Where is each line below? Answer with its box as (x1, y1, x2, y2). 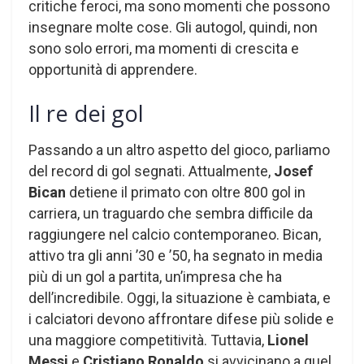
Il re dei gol (28, 97, 144, 128)
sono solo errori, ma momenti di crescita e (28, 40, 299, 58)
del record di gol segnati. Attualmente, (28, 162, 274, 180)
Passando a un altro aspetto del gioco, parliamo (28, 141, 330, 158)
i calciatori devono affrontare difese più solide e (28, 310, 334, 327)
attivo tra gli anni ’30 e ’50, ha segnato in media (28, 246, 323, 264)
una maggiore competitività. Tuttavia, (28, 331, 267, 349)
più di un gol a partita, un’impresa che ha (28, 267, 282, 285)
